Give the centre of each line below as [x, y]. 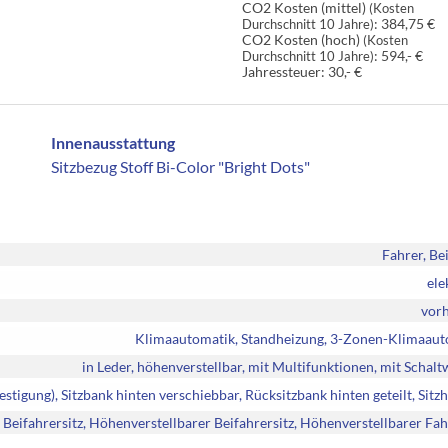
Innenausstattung [113, 142]
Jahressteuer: [283, 72]
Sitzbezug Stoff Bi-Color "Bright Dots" [180, 166]
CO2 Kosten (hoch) [302, 40]
